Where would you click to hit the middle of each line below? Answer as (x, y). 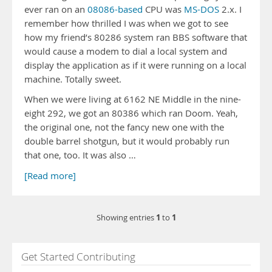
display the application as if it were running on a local (135, 65)
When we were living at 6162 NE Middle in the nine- (133, 99)
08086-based (115, 9)
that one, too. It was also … (80, 155)
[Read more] (50, 176)
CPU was (163, 9)
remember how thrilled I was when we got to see (126, 23)
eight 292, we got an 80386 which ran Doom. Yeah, (131, 113)
